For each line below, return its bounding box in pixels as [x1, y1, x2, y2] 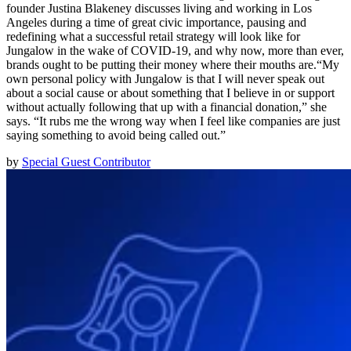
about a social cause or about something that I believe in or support [6, 86, 335, 100]
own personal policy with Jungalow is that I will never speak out [6, 72, 324, 86]
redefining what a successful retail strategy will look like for [6, 30, 300, 44]
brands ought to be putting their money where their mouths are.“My [6, 58, 339, 72]
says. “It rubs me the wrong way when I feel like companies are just [6, 114, 340, 128]
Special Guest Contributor [22, 155, 150, 169]
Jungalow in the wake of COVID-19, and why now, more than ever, [6, 44, 344, 58]
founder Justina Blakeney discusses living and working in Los [6, 2, 312, 16]
